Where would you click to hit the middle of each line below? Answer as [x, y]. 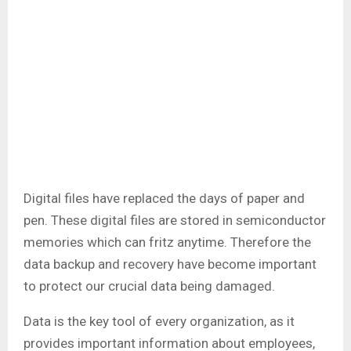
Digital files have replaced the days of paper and [164, 199]
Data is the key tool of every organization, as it [159, 322]
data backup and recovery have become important [170, 264]
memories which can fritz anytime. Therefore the [167, 242]
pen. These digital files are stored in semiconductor [175, 221]
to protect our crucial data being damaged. [151, 286]
